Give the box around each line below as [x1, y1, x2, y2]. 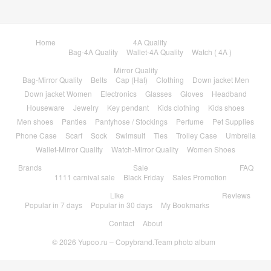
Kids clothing [157, 102, 200, 113]
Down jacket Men [192, 74, 249, 85]
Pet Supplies [212, 116, 254, 126]
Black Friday [123, 171, 164, 182]
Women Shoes [187, 143, 235, 154]
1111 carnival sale [54, 171, 115, 182]
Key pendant [107, 102, 149, 113]
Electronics [100, 88, 137, 99]
